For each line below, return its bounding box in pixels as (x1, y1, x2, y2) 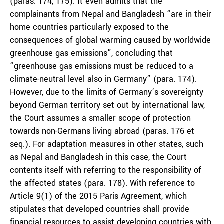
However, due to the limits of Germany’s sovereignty (10, 86, 203, 98)
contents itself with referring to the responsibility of (10, 164, 201, 176)
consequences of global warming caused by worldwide (10, 34, 211, 46)
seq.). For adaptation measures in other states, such (10, 138, 203, 150)
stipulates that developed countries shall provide (10, 203, 189, 215)
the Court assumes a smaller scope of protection (10, 112, 191, 124)
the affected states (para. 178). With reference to (10, 177, 195, 189)
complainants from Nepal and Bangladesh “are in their (10, 8, 211, 20)
